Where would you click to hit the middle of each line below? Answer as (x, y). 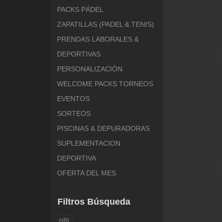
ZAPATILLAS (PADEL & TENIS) (105, 24)
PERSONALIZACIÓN (89, 69)
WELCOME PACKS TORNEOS (105, 83)
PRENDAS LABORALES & (98, 39)
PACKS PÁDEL (80, 9)
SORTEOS (74, 113)
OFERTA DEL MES (86, 173)
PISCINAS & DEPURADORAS (103, 128)
